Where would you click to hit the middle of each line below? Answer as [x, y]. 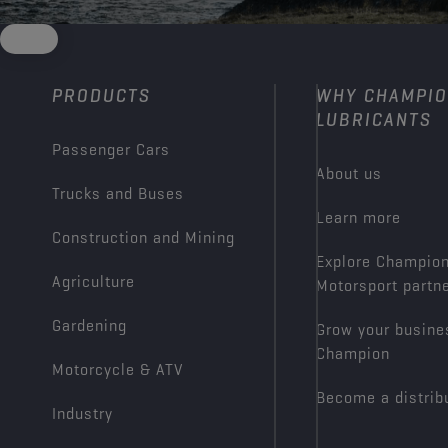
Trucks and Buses [118, 193]
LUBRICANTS [374, 119]
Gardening [89, 325]
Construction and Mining [143, 237]
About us [349, 173]
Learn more [358, 217]
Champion [353, 353]
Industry [82, 413]
